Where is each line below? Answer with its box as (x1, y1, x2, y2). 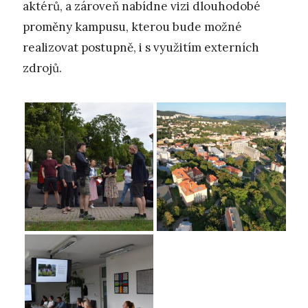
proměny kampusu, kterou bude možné (23, 19, 242, 35)
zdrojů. (23, 60, 62, 76)
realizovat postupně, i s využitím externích (23, 40, 259, 56)
